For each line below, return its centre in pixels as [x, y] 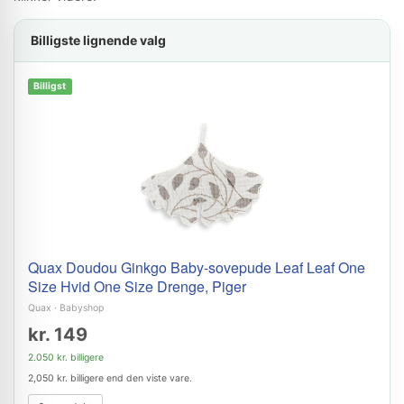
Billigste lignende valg [98, 40]
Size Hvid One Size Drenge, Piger [137, 286]
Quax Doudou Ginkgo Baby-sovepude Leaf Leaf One [197, 267]
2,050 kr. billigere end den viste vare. [110, 378]
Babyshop [82, 308]
